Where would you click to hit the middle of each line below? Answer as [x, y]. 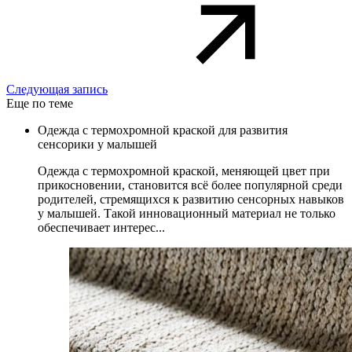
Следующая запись [57, 89]
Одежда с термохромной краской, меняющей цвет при [184, 170]
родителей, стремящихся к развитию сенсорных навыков [191, 199]
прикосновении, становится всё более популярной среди [190, 185]
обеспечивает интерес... [101, 227]
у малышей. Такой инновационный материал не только [187, 213]
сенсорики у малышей [97, 144]
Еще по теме [40, 103]
